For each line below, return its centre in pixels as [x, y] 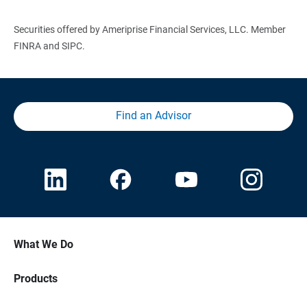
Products [35, 279]
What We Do [43, 245]
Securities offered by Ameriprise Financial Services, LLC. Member [149, 30]
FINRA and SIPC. [49, 46]
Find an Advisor [153, 116]
